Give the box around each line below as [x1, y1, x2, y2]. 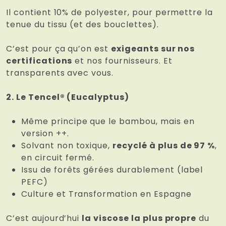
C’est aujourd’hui [6, 212, 82, 224]
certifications [6, 55, 73, 67]
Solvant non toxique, [21, 140, 113, 152]
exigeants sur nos [111, 43, 195, 55]
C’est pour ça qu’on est [6, 43, 111, 55]
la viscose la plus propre [82, 212, 197, 224]
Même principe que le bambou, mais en [21, 116, 195, 128]
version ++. [21, 128, 69, 140]
